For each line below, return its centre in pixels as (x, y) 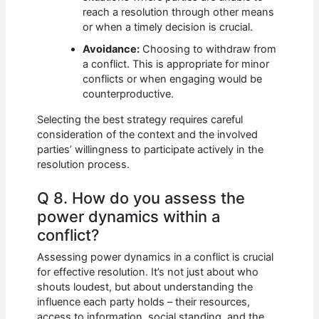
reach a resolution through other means (179, 12)
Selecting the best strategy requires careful (140, 119)
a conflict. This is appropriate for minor (176, 64)
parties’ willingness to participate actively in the (151, 149)
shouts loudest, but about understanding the (145, 287)
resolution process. (84, 164)
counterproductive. (129, 94)
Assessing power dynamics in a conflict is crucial (156, 257)
